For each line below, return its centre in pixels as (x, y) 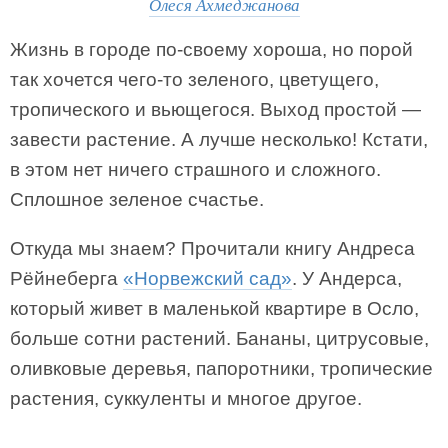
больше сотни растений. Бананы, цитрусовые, (219, 338)
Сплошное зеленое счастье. (137, 199)
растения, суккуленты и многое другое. (186, 398)
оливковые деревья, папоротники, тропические (221, 368)
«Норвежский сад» (207, 278)
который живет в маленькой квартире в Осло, (214, 308)
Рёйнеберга (66, 278)
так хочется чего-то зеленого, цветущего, (194, 79)
